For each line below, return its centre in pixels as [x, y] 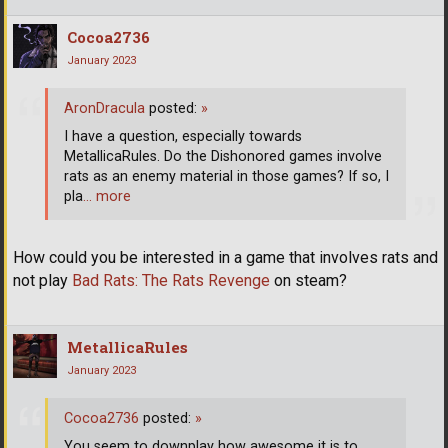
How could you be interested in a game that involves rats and [225, 257]
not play [42, 280]
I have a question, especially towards [183, 137]
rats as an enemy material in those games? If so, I [226, 177]
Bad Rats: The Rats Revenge [171, 280]
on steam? [308, 280]
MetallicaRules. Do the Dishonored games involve [223, 157]
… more [107, 197]
